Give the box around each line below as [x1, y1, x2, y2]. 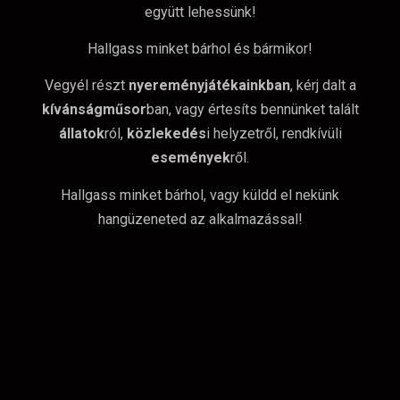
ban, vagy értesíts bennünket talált [146, 101, 359, 119]
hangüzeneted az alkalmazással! [97, 210, 303, 228]
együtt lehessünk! [144, 3, 256, 21]
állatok [58, 125, 104, 143]
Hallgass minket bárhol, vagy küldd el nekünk [61, 186, 339, 204]
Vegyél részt [44, 77, 129, 95]
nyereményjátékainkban [128, 77, 290, 95]
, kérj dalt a [289, 77, 356, 95]
